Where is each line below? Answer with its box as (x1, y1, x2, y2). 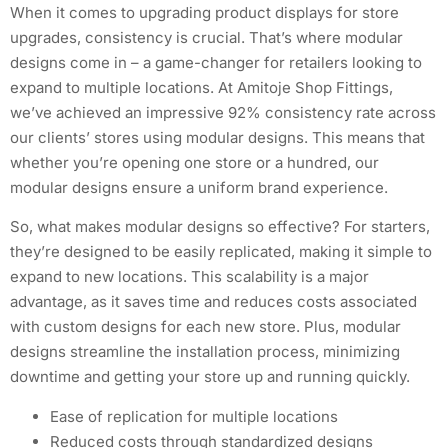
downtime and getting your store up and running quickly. (10, 367, 410, 387)
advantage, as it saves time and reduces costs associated (10, 292, 417, 312)
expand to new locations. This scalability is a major (10, 267, 369, 287)
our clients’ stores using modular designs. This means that (10, 127, 425, 147)
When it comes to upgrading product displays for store (10, 2, 399, 22)
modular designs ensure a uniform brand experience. (10, 177, 388, 197)
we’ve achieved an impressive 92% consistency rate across (10, 102, 436, 122)
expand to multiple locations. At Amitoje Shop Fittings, (10, 77, 393, 97)
